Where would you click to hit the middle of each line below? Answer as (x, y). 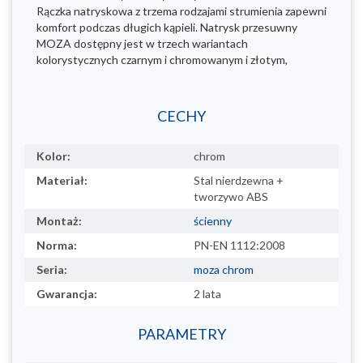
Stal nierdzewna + (239, 180)
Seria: (52, 269)
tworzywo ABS (231, 196)
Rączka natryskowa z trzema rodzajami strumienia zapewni (181, 11)
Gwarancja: (67, 293)
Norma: (57, 245)
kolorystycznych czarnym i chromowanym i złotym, (162, 59)
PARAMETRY (181, 333)
